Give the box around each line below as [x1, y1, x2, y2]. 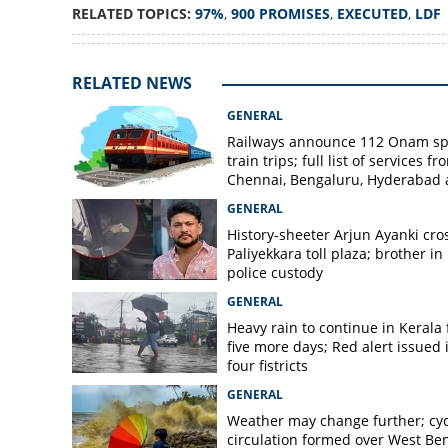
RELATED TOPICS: [71, 4, 195, 23]
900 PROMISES [230, 4, 330, 23]
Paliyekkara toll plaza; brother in [226, 244, 443, 263]
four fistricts [226, 356, 308, 375]
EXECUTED [336, 4, 408, 23]
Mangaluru [226, 189, 301, 208]
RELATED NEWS [71, 72, 192, 94]
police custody [226, 263, 323, 282]
